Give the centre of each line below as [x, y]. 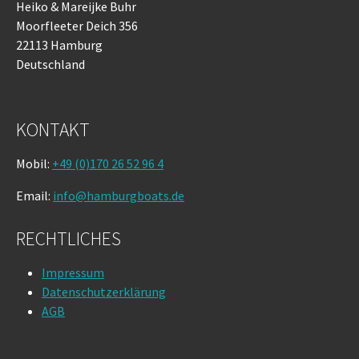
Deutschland [50, 64]
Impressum [73, 272]
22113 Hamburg [59, 44]
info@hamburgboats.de [119, 195]
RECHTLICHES [69, 238]
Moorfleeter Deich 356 [77, 25]
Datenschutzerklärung [104, 291]
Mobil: [34, 163]
